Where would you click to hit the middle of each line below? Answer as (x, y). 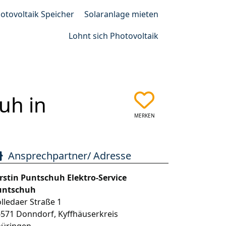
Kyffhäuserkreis (88, 214)
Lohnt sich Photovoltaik (114, 36)
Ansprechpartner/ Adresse (70, 156)
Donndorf (35, 214)
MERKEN (144, 116)
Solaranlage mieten (121, 14)
